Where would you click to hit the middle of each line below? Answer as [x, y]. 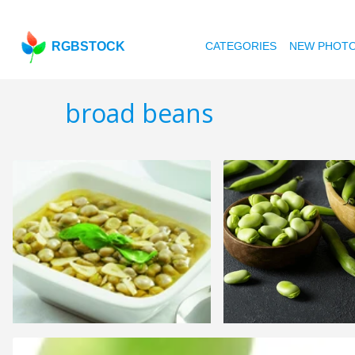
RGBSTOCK [89, 46]
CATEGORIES [241, 46]
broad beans [139, 113]
